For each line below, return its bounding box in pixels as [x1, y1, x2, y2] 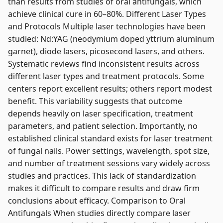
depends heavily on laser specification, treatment [8, 108, 193, 119]
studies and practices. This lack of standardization [8, 170, 196, 181]
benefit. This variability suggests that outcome [8, 96, 182, 107]
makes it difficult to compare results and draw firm [8, 183, 200, 194]
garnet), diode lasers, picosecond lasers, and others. [8, 46, 205, 57]
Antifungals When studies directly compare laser [8, 208, 191, 219]
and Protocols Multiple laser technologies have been [8, 21, 206, 32]
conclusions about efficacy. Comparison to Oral [8, 195, 186, 206]
